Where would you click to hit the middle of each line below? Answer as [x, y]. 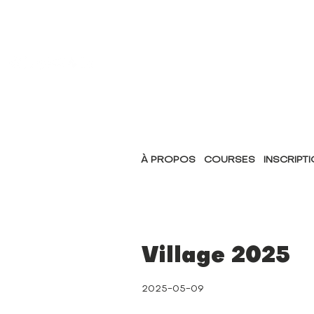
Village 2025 [216, 256]
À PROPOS [169, 161]
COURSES [230, 161]
